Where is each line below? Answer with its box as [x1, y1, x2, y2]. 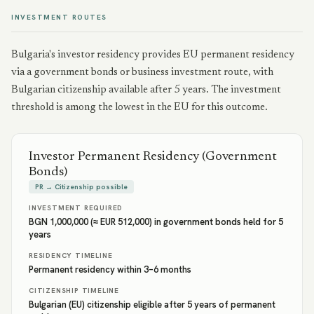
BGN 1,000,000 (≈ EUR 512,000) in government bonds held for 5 [29, 216, 283, 228]
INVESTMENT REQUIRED [29, 203, 123, 212]
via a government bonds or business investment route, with [11, 67, 273, 78]
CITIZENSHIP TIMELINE [29, 286, 119, 295]
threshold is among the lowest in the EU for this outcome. [11, 102, 268, 113]
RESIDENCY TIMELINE [29, 251, 113, 260]
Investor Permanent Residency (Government [29, 151, 277, 163]
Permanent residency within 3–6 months [29, 264, 191, 275]
